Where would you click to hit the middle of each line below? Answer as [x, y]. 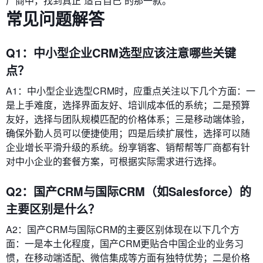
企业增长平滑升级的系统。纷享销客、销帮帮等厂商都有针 [128, 147]
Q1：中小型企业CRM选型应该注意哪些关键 [121, 53]
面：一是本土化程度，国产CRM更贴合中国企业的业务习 [125, 244]
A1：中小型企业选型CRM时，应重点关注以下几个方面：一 [131, 91]
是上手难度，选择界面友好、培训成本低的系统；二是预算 [128, 105]
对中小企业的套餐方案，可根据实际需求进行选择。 [114, 161]
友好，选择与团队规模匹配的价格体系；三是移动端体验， [128, 119]
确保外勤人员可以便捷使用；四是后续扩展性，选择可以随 [128, 133]
